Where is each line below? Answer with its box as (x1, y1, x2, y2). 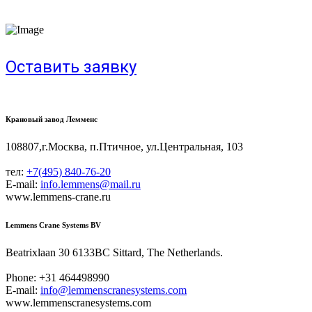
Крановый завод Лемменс (6, 114, 97, 123)
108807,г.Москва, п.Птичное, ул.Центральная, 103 (6, 140, 243, 153)
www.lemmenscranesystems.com (6, 296, 151, 309)
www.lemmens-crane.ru (6, 190, 111, 203)
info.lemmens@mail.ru (40, 178, 141, 190)
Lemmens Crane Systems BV (6, 220, 101, 229)
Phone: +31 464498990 (6, 271, 109, 283)
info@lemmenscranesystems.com (40, 283, 187, 296)
